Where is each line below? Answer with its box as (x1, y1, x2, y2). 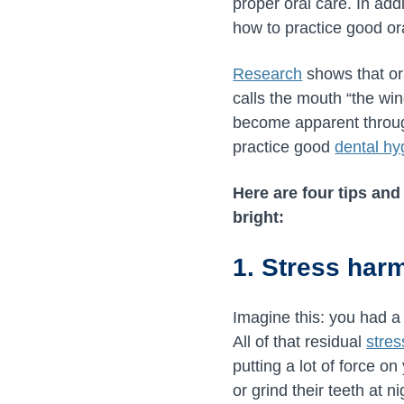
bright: (233, 207, 285, 226)
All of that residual (233, 332, 367, 351)
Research (233, 64, 303, 83)
